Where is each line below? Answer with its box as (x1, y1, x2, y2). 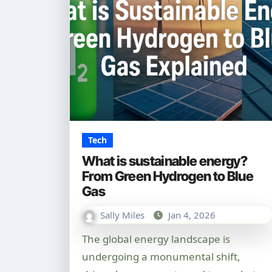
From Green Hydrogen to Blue (82, 168, 254, 184)
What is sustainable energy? (82, 153, 248, 169)
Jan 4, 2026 (168, 209, 216, 221)
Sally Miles (100, 209, 147, 221)
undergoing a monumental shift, (82, 250, 240, 263)
